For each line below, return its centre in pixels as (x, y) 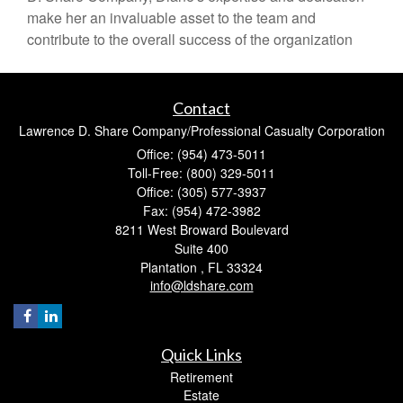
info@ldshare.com (201, 285)
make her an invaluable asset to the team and (171, 17)
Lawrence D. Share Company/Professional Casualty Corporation (201, 130)
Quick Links (201, 354)
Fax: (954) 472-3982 (201, 210)
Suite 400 (201, 248)
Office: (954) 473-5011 (201, 153)
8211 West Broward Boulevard (201, 229)
